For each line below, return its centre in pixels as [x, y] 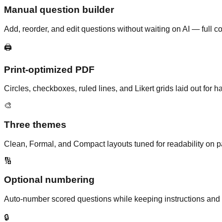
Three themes [35, 125]
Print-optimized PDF [49, 69]
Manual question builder [59, 10]
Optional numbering [49, 180]
